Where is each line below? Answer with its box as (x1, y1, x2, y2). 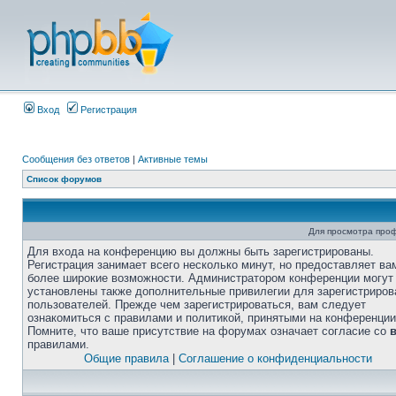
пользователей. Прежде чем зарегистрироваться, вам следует (27, 298, 366, 311)
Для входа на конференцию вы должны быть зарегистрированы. (27, 245, 374, 258)
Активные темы (138, 154, 208, 164)
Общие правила (83, 352, 169, 365)
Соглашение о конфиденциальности (178, 352, 372, 365)
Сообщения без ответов (22, 154, 130, 164)
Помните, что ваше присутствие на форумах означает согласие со (27, 324, 390, 338)
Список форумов (27, 174, 102, 184)
